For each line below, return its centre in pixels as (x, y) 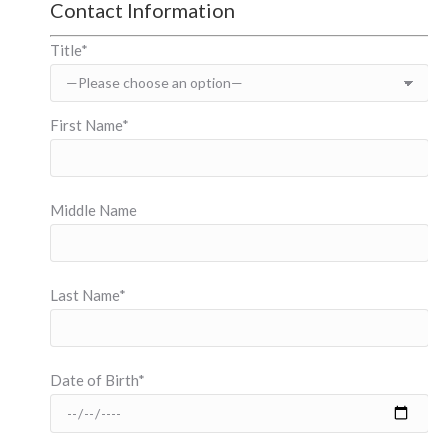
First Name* (89, 125)
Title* (69, 50)
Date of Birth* (97, 380)
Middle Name (93, 210)
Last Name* (88, 295)
